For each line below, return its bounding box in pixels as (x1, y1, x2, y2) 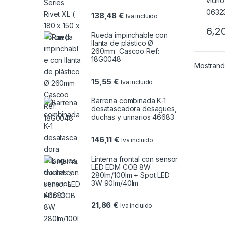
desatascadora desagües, (91, 104, 177, 114)
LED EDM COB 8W (91, 162, 151, 171)
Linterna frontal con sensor (91, 154, 178, 163)
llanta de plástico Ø (91, 39, 154, 48)
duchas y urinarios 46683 (91, 113, 174, 122)
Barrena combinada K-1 (91, 96, 166, 105)
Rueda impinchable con (91, 31, 168, 40)
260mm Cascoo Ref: (91, 47, 159, 56)
